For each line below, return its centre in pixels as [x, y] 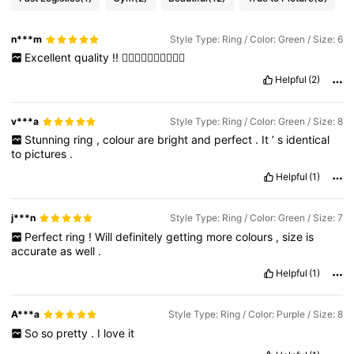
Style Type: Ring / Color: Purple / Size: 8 [255, 314]
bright [174, 140]
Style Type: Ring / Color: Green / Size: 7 [256, 218]
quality [93, 58]
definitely [140, 236]
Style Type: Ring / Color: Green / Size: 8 [256, 122]
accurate [36, 250]
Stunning [49, 140]
